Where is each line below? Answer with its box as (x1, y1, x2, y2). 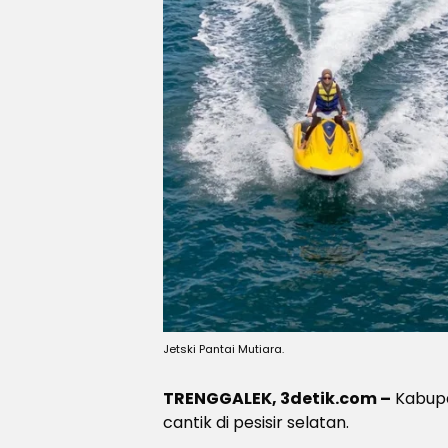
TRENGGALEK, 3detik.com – (163, 387, 391, 410)
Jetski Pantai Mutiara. (163, 341, 284, 357)
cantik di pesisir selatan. (163, 411, 349, 434)
